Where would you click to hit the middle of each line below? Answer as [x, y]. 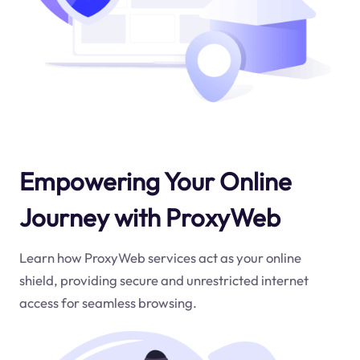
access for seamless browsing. [108, 302]
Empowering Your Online [155, 181]
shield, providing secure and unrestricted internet [164, 280]
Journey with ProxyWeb [149, 217]
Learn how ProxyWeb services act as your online [160, 257]
